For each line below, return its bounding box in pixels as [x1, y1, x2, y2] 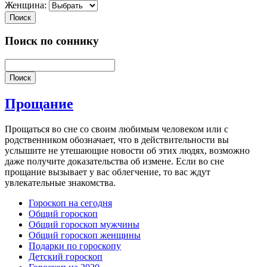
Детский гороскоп [29, 251, 103, 262]
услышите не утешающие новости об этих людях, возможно [5, 145, 250, 156]
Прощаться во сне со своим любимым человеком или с [5, 123, 228, 134]
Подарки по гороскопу [29, 240, 121, 251]
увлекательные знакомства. [5, 177, 116, 188]
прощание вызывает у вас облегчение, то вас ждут [5, 166, 210, 177]
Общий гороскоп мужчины [29, 219, 139, 229]
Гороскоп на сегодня [29, 197, 112, 208]
